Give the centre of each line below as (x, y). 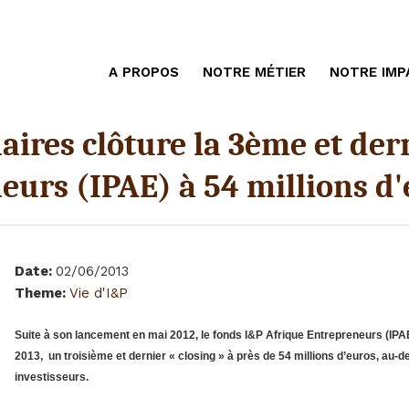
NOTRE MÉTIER (254, 72)
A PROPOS (144, 72)
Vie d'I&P (99, 293)
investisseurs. (52, 377)
